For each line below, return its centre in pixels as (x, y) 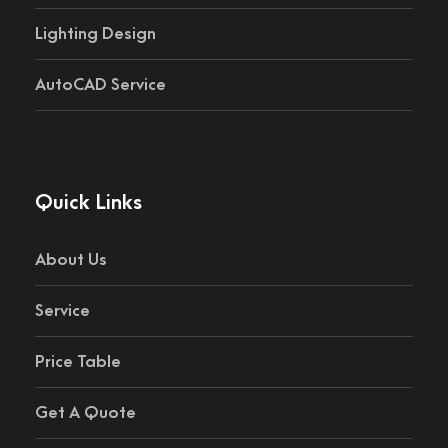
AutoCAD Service (100, 85)
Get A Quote (85, 413)
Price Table (78, 362)
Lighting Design (95, 34)
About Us (71, 260)
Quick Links (88, 202)
